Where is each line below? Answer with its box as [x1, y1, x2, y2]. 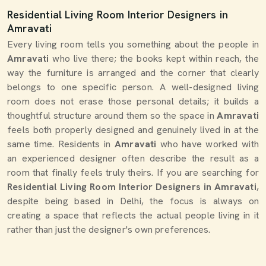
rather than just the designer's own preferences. [7, 223, 211, 236]
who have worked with [156, 138, 259, 150]
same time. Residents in [7, 138, 115, 150]
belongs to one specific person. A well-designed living [7, 81, 259, 93]
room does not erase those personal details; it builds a [7, 95, 259, 107]
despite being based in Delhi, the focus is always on [7, 195, 259, 207]
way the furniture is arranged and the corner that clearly [7, 66, 259, 79]
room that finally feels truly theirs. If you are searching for [7, 166, 259, 179]
